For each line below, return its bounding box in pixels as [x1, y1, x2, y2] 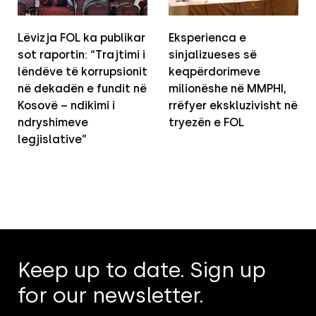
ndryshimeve [18, 116, 88, 130]
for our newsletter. [18, 282, 204, 309]
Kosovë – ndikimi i [18, 99, 115, 113]
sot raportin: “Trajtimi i [18, 48, 145, 62]
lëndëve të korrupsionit [18, 65, 147, 79]
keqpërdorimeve [169, 65, 260, 79]
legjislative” [18, 133, 87, 147]
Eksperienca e [169, 31, 246, 45]
